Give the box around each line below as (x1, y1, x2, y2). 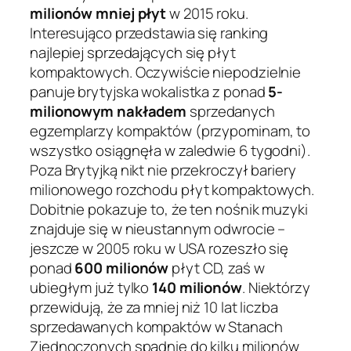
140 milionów (152, 277, 242, 299)
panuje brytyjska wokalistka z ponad (30, 81, 269, 103)
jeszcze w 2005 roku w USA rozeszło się (30, 238, 289, 259)
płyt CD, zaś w (168, 258, 265, 279)
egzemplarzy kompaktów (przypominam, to (30, 121, 311, 142)
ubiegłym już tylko (30, 277, 153, 299)
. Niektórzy (241, 277, 310, 299)
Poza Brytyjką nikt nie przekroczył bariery (30, 160, 296, 181)
